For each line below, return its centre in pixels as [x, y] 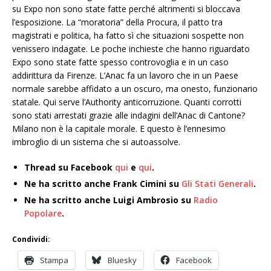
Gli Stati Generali [217, 184]
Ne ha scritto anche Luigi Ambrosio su [109, 200]
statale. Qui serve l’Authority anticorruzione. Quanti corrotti [127, 102]
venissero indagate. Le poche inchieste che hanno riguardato [131, 49]
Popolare [43, 213]
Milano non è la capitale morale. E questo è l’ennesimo [119, 129]
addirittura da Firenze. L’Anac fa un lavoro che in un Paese [125, 75]
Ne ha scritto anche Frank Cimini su [103, 184]
